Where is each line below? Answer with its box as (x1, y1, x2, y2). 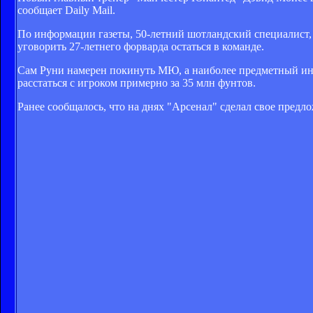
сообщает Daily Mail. (17, 3, 115, 16)
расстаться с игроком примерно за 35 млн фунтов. (17, 76, 256, 89)
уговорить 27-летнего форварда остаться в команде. (17, 40, 264, 52)
